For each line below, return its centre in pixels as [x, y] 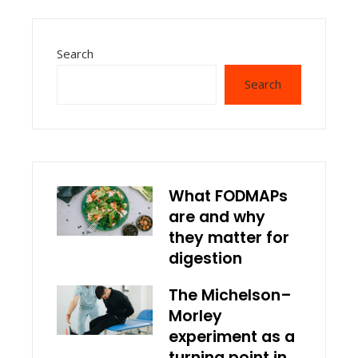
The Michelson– [230, 295]
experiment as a [232, 336]
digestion [205, 258]
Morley [195, 316]
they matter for [229, 237]
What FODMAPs [228, 196]
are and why [217, 217]
